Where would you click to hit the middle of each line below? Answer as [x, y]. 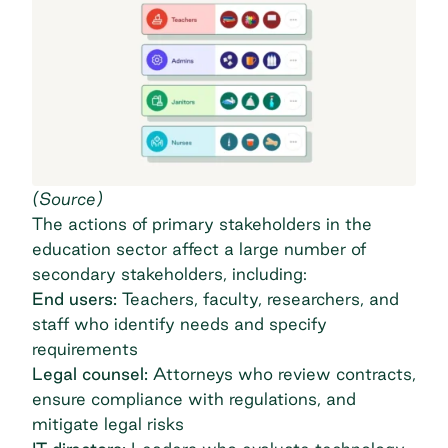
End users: [74, 299]
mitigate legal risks [108, 424]
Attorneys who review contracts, [282, 374]
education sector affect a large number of [199, 249]
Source [67, 199]
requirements [85, 349]
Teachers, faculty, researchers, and [258, 299]
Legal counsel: [90, 374]
